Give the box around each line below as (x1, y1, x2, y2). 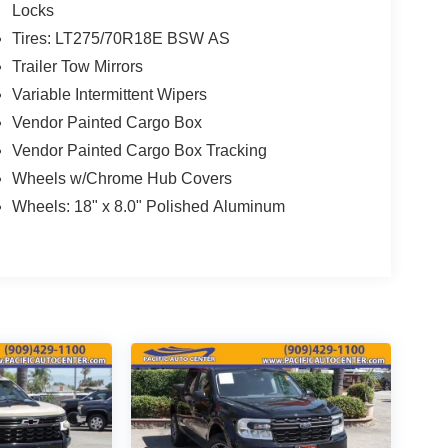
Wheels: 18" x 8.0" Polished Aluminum (11, 197, 285, 215)
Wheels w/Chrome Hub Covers (11, 169, 232, 187)
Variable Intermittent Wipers (11, 85, 207, 103)
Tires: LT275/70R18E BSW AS (11, 29, 230, 47)
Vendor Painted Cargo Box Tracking (11, 141, 267, 159)
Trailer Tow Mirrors (11, 57, 143, 75)
